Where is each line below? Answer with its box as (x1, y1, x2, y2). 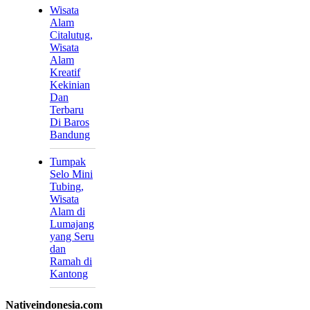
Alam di (50, 206, 85, 218)
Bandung (50, 129, 90, 141)
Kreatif (50, 66, 80, 79)
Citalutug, (50, 29, 93, 42)
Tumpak (50, 156, 86, 168)
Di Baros (50, 116, 89, 129)
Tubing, (50, 181, 84, 193)
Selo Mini (50, 168, 93, 181)
